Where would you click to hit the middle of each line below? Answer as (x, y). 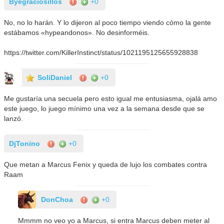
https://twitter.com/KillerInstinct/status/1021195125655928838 (101, 53)
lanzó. (14, 119)
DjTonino (25, 144)
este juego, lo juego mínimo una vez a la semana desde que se (104, 109)
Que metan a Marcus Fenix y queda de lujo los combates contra (106, 165)
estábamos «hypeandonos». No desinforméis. (77, 33)
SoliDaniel (55, 78)
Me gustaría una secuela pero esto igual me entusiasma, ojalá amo (111, 99)
